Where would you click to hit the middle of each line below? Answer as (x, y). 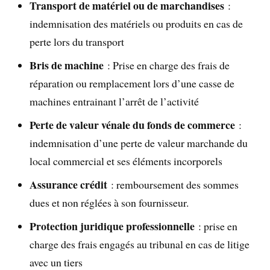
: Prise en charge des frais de (167, 65)
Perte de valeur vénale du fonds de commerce (133, 125)
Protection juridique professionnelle (112, 226)
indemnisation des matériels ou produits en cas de (137, 24)
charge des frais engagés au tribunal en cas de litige (140, 244)
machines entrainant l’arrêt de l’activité (115, 102)
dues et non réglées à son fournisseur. (109, 202)
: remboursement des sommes (173, 184)
